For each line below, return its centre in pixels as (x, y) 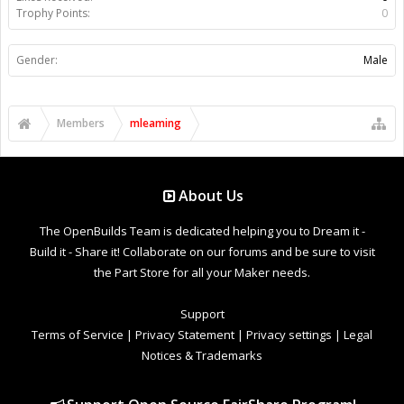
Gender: (37, 60)
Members (81, 123)
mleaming (156, 123)
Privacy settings (289, 334)
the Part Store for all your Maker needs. (202, 272)
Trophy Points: (53, 13)
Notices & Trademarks (202, 355)
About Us (211, 195)
